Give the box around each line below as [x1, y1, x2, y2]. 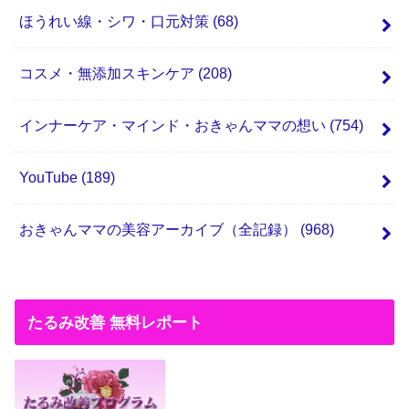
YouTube [18, 169, 81, 185]
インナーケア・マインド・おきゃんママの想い [18, 117, 330, 133]
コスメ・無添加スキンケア [18, 65, 198, 81]
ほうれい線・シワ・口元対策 [18, 13, 213, 29]
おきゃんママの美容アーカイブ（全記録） [18, 221, 300, 237]
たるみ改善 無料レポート [26, 313, 203, 331]
